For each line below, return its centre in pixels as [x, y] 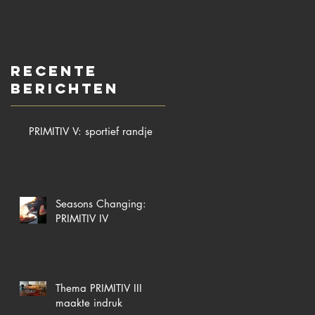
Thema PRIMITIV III [99, 288]
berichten [65, 88]
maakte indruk [89, 302]
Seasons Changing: [101, 203]
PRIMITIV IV [82, 218]
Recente [54, 70]
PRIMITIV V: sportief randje [91, 131]
